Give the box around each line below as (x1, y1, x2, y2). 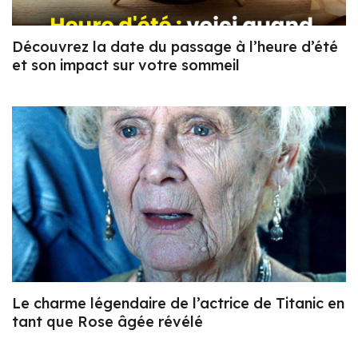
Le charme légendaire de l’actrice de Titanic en (12, 293, 344, 312)
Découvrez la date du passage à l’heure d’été (12, 38, 338, 57)
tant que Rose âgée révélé (12, 312, 203, 331)
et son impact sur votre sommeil (12, 56, 240, 75)
